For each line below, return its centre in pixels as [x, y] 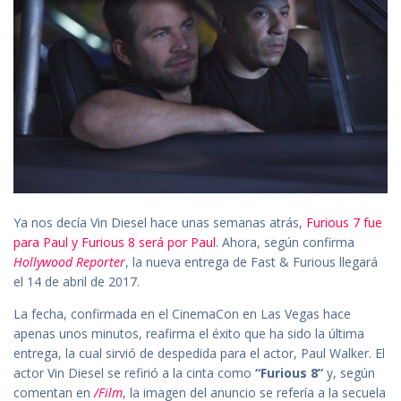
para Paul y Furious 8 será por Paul [115, 243]
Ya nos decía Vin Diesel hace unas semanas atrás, [160, 223]
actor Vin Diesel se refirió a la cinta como [134, 373]
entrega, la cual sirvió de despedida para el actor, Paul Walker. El [199, 354]
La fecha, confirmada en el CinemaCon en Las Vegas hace [182, 314]
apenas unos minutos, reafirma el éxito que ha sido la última [189, 334]
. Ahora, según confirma [285, 243]
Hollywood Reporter [69, 262]
